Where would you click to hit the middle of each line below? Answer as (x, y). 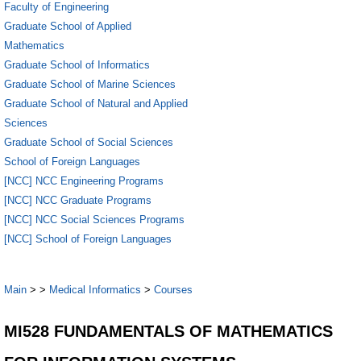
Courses (173, 290)
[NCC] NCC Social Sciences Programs (94, 219)
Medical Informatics (95, 290)
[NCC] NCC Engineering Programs (84, 180)
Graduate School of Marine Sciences (90, 84)
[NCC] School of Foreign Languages (88, 239)
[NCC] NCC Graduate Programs (78, 200)
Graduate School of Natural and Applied (96, 103)
